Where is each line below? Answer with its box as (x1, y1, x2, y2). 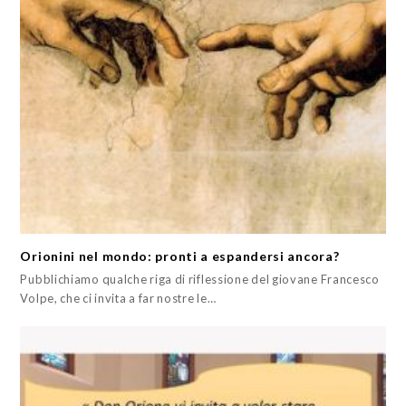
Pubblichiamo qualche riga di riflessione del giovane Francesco (20, 272, 380, 287)
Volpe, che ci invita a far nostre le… (20, 291, 217, 306)
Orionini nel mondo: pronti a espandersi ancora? (20, 248, 340, 265)
